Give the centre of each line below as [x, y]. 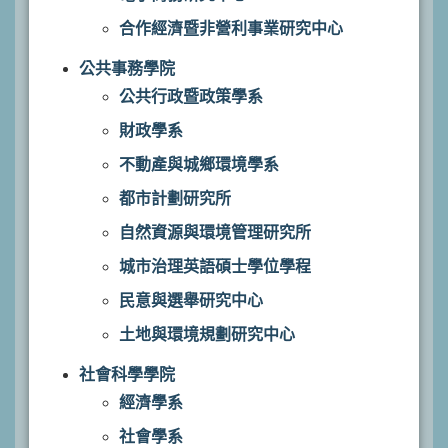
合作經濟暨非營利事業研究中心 [231, 28]
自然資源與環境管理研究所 [215, 232]
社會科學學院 [127, 374]
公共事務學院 [127, 68]
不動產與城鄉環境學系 [199, 164]
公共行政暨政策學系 [191, 96]
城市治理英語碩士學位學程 [215, 266]
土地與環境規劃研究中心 [207, 334]
